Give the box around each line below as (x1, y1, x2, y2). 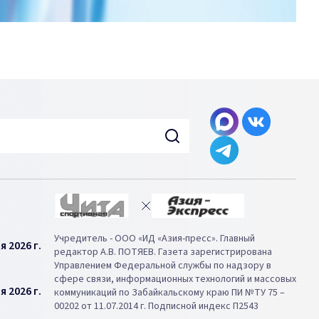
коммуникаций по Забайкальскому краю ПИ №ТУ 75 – (54, 286, 285, 300)
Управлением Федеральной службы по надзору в (54, 258, 271, 273)
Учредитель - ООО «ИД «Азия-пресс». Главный (54, 231, 255, 246)
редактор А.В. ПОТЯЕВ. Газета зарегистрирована (54, 245, 272, 259)
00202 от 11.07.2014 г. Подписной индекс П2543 (54, 299, 258, 313)
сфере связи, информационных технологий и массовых (54, 272, 296, 286)
